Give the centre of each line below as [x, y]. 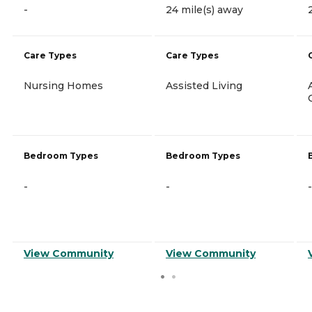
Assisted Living [204, 85]
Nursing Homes [63, 85]
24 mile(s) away [204, 9]
